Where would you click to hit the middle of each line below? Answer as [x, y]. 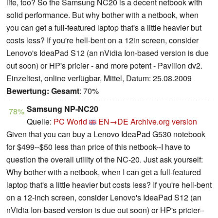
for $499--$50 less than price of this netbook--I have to [98, 147]
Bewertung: [28, 91]
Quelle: [40, 122]
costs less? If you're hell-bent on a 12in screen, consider [102, 40]
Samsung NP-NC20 [63, 109]
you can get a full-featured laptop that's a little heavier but [104, 28]
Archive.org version [164, 122]
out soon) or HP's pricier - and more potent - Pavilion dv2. [104, 66]
